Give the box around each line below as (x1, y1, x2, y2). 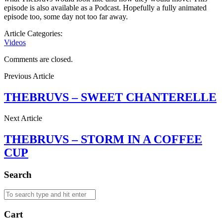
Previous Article (4, 71, 54, 80)
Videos (4, 38, 26, 47)
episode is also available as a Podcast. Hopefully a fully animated (4, 3, 207, 12)
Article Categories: (4, 29, 62, 38)
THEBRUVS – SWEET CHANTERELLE (4, 90, 217, 104)
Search (4, 169, 32, 180)
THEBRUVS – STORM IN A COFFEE (4, 132, 202, 146)
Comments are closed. (4, 55, 73, 63)
